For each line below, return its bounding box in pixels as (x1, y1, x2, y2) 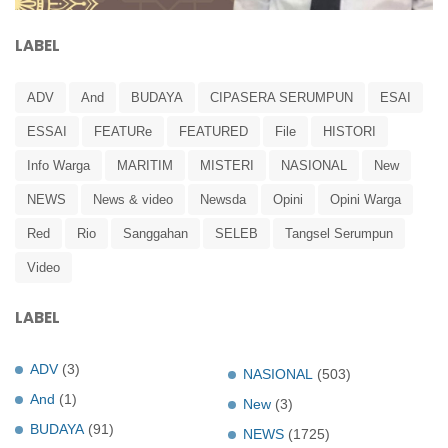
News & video (93, 191, 173, 207)
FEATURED (179, 123, 248, 139)
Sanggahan (123, 225, 188, 241)
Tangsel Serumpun (285, 225, 393, 241)
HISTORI (323, 123, 376, 139)
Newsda (200, 191, 246, 207)
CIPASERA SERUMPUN (210, 89, 353, 105)
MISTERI (200, 157, 254, 173)
